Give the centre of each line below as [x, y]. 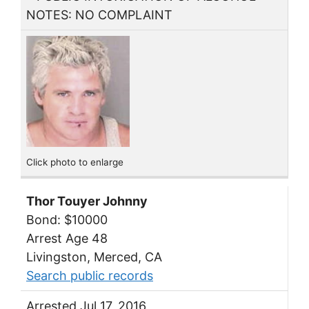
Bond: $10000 [67, 219]
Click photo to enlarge [75, 162]
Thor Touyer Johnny [87, 201]
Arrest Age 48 [67, 238]
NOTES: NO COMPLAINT [99, 14]
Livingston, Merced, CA [94, 257]
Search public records [90, 275]
